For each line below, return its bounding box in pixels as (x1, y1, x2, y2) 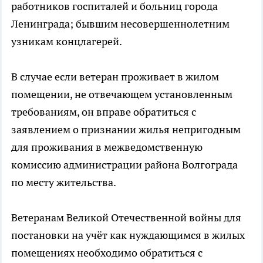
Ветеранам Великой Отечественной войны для (11, 211, 241, 224)
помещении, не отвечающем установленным (11, 87, 232, 101)
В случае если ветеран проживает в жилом (11, 70, 219, 83)
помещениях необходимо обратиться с (11, 246, 203, 259)
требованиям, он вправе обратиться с (11, 105, 196, 119)
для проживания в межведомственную (11, 140, 203, 154)
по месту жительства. (11, 176, 116, 189)
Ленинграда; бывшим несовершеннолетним (11, 17, 230, 31)
